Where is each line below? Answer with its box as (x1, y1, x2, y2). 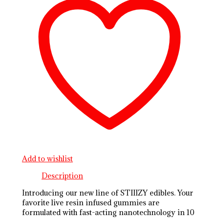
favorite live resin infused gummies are (22, 197, 160, 207)
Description (42, 170, 84, 180)
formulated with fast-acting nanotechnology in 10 (22, 207, 195, 217)
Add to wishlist (22, 153, 73, 164)
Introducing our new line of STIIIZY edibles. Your (22, 187, 194, 197)
